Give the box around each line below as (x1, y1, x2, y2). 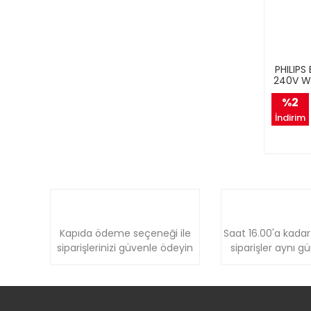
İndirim (274, 110, 305, 124)
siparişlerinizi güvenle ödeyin (57, 240, 193, 255)
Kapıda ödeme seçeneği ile (59, 226, 191, 240)
